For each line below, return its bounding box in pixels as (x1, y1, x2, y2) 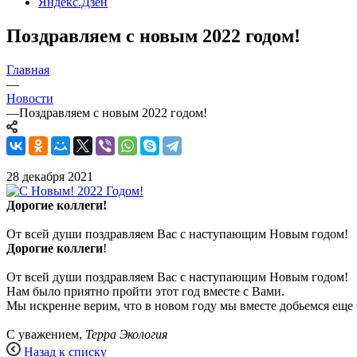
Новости (6, 91, 53, 105)
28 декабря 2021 (6, 169, 93, 183)
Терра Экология (85, 327, 167, 341)
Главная (6, 62, 49, 76)
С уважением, (6, 327, 85, 341)
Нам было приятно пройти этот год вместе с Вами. (6, 284, 284, 298)
